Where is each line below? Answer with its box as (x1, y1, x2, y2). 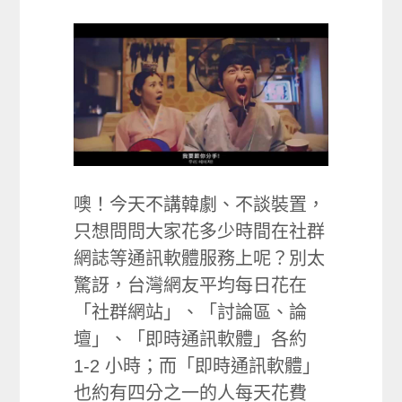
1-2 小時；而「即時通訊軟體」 (74, 356, 321, 377)
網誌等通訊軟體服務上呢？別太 (74, 249, 326, 269)
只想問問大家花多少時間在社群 (74, 222, 326, 242)
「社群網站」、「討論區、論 (74, 302, 308, 323)
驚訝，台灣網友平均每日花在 (74, 275, 308, 296)
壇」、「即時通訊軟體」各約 (74, 329, 308, 350)
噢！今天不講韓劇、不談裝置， (74, 195, 326, 215)
